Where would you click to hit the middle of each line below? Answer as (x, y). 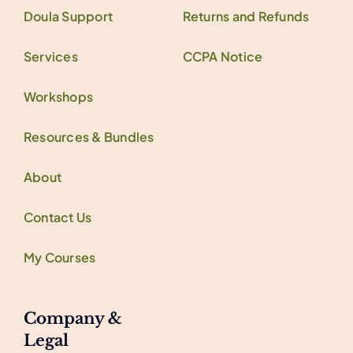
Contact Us (58, 217)
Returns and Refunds (246, 16)
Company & (72, 318)
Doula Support (68, 16)
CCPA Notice (223, 56)
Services (50, 56)
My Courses (59, 257)
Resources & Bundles (89, 136)
